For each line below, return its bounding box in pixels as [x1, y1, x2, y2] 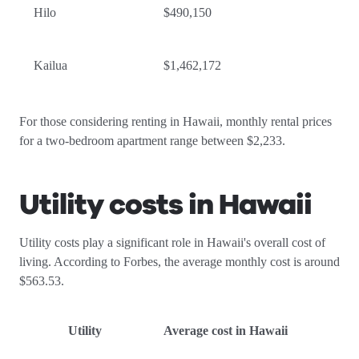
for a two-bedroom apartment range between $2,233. [19, 134, 292, 147]
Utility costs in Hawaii [19, 185, 312, 224]
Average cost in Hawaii [163, 324, 288, 337]
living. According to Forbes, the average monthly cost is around [19, 255, 340, 268]
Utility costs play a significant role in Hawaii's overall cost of [19, 236, 325, 249]
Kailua [34, 58, 67, 72]
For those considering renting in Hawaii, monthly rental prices [19, 115, 332, 128]
